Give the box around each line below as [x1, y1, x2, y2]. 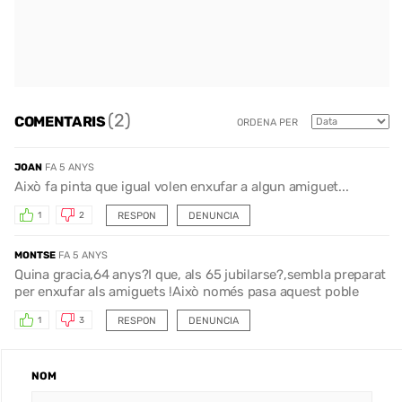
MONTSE [14, 249, 56, 261]
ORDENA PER [237, 117, 298, 129]
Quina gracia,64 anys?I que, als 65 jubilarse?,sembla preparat [14, 266, 387, 283]
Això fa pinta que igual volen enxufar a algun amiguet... [14, 178, 349, 195]
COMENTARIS [14, 113, 109, 131]
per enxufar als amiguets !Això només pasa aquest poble [14, 283, 359, 300]
